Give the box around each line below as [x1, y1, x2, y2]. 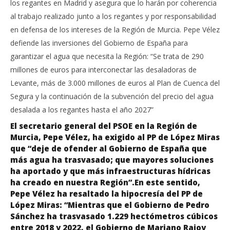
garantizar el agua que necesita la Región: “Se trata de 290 [10, 51, 204, 61]
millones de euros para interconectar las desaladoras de [10, 64, 197, 74]
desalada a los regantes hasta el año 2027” [10, 104, 154, 114]
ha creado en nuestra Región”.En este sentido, [10, 177, 200, 187]
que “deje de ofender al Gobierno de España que [10, 143, 207, 154]
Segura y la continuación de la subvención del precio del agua [10, 91, 214, 101]
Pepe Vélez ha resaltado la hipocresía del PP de [10, 188, 203, 199]
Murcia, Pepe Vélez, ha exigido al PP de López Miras [10, 131, 220, 142]
